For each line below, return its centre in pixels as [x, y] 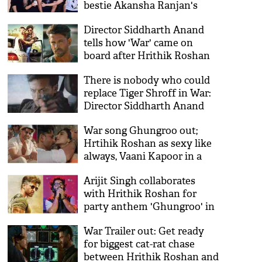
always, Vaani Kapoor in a [143, 156]
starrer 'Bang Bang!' [129, 69]
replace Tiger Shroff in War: [148, 93]
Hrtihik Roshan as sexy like [148, 144]
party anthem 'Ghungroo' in [149, 207]
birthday [104, 18]
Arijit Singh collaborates [140, 181]
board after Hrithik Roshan [147, 56]
